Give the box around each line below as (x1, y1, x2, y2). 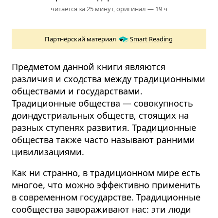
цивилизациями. (12, 146, 84, 158)
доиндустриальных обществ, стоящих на (12, 109, 189, 122)
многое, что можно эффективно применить (12, 179, 200, 191)
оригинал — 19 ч (116, 4, 167, 14)
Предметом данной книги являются (12, 61, 165, 73)
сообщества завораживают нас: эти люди (12, 203, 191, 216)
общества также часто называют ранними (12, 134, 195, 146)
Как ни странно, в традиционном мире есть (12, 167, 200, 179)
